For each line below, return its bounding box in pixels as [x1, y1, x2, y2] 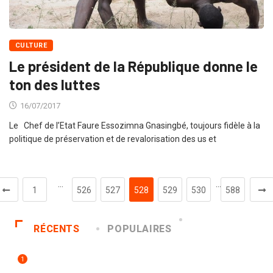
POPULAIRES [107, 222, 172, 235]
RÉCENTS [34, 222, 80, 235]
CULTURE [15, 41, 48, 49]
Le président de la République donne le [9, 57, 258, 75]
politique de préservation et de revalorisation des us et [9, 133, 216, 144]
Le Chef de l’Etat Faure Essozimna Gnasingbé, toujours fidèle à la [9, 120, 260, 130]
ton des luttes [9, 75, 100, 93]
